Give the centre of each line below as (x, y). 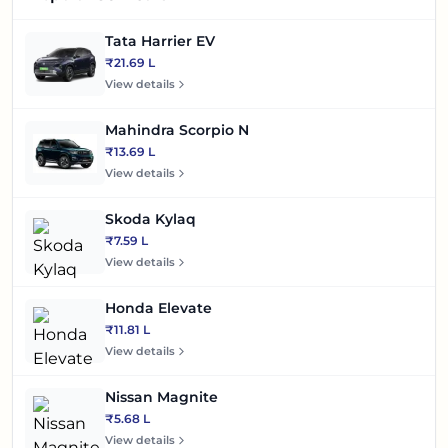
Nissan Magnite (161, 397)
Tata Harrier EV (160, 41)
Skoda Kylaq (150, 219)
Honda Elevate (158, 308)
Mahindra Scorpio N (177, 130)
